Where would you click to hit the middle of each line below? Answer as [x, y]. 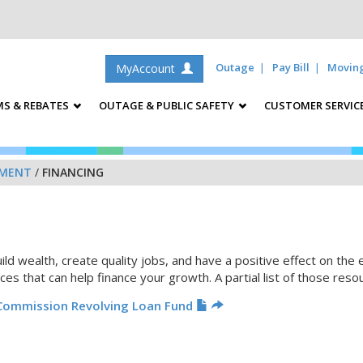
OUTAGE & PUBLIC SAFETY [168, 105]
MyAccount [149, 68]
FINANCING [73, 172]
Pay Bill [291, 68]
